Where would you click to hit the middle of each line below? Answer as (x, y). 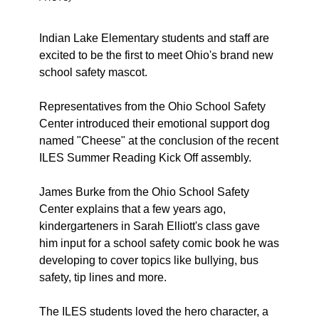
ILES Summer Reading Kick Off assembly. (147, 157)
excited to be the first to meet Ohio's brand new (156, 55)
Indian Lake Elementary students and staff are (154, 38)
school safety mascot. (95, 72)
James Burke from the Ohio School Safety (144, 192)
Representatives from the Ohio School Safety (152, 106)
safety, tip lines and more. (104, 277)
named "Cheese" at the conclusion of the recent (159, 140)
